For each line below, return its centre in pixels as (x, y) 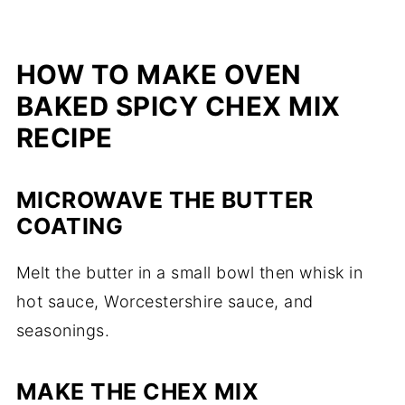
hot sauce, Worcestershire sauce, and (165, 301)
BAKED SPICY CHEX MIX (178, 106)
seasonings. (63, 330)
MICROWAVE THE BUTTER (165, 200)
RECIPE (64, 138)
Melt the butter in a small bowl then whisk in (189, 273)
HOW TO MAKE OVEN (159, 75)
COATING (70, 226)
